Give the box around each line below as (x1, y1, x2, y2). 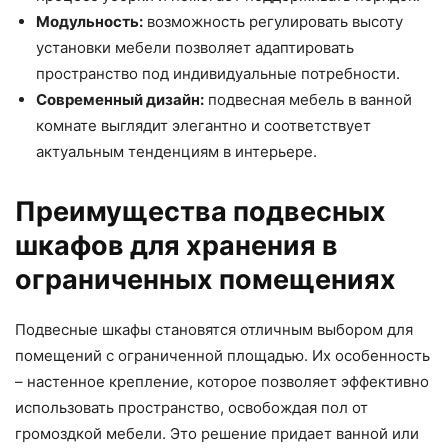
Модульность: (36, 12, 143, 31)
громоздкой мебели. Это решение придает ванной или (15, 424, 419, 443)
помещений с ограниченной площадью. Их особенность (15, 346, 430, 365)
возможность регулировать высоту (143, 12, 403, 31)
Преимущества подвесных (15, 195, 386, 228)
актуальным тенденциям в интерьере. (36, 142, 317, 161)
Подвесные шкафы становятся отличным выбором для (15, 320, 413, 339)
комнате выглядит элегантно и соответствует (36, 116, 371, 135)
